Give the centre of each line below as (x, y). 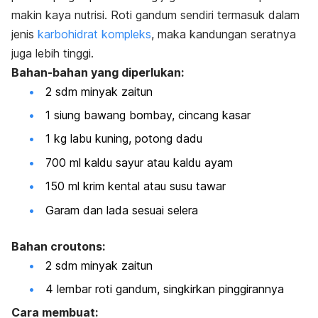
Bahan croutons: (58, 246)
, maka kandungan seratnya (224, 34)
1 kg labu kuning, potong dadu (124, 139)
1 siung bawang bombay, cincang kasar (148, 115)
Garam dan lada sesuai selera (122, 210)
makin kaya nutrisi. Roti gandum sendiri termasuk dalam (155, 15)
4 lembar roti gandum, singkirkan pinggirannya (165, 289)
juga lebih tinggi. (53, 53)
